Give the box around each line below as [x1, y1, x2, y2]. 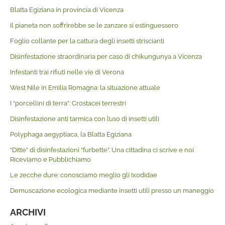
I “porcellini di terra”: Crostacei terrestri [10, 99, 126, 107]
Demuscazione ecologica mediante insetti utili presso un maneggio [10, 186, 214, 194]
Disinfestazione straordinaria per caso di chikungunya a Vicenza [10, 52, 202, 60]
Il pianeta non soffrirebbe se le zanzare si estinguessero [10, 21, 178, 29]
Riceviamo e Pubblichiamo [10, 155, 91, 163]
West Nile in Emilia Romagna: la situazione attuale [10, 83, 160, 91]
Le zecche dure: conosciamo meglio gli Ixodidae [10, 171, 157, 179]
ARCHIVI [10, 206, 46, 217]
